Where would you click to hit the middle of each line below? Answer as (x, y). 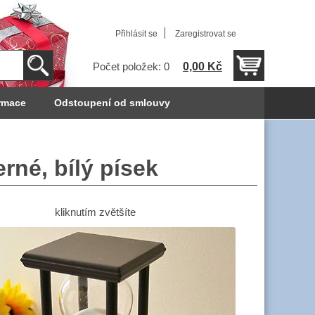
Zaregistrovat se (206, 34)
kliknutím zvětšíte (95, 212)
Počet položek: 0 (131, 67)
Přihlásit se (136, 34)
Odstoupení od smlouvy (112, 103)
